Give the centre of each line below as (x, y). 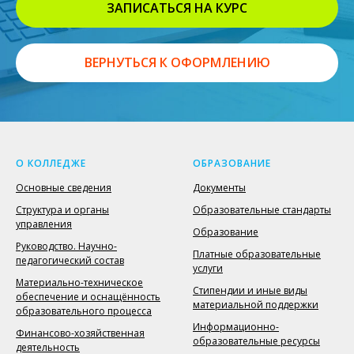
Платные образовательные (257, 254)
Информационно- (236, 327)
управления (44, 224)
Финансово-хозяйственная (80, 333)
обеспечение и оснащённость (88, 297)
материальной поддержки (256, 305)
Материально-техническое (79, 282)
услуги (208, 268)
